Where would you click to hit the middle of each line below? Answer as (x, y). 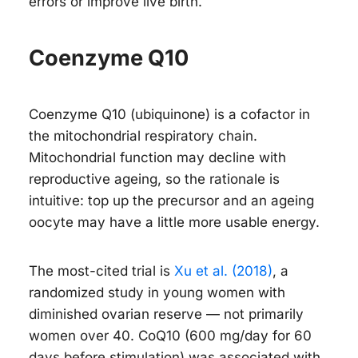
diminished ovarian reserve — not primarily (166, 314)
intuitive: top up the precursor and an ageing (171, 200)
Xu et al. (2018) (223, 270)
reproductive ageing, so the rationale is (154, 179)
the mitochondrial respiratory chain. (143, 135)
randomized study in (96, 292)
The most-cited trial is (101, 270)
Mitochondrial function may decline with (157, 157)
